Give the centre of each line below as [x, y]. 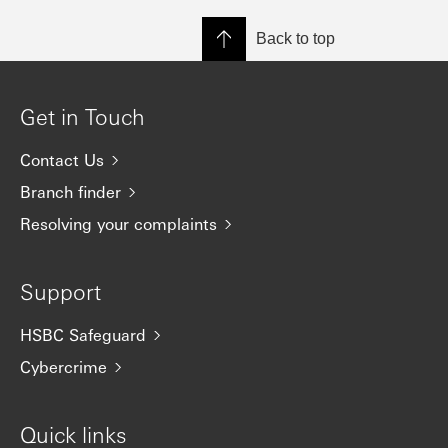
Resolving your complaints [118, 223]
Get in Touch [82, 116]
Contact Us [62, 159]
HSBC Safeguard [83, 334]
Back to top [295, 38]
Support [60, 291]
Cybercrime [63, 366]
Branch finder [70, 191]
